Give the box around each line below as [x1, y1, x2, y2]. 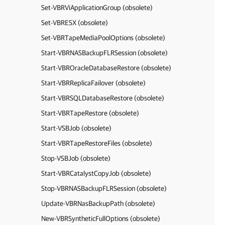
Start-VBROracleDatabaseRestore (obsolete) [41, 64, 171, 72]
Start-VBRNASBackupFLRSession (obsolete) [41, 49, 168, 57]
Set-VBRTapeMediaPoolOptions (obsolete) [41, 34, 165, 42]
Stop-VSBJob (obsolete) [41, 154, 110, 162]
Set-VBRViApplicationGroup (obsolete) [41, 4, 153, 12]
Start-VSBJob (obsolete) [41, 124, 111, 132]
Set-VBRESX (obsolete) [41, 19, 108, 27]
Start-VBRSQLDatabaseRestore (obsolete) [41, 94, 164, 102]
